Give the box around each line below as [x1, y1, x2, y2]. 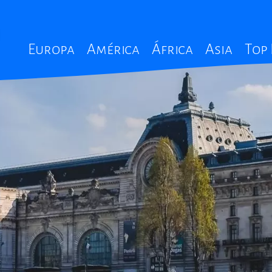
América [87, 41, 140, 57]
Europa [28, 41, 75, 57]
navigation [22, 47, 67, 61]
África [152, 41, 194, 57]
